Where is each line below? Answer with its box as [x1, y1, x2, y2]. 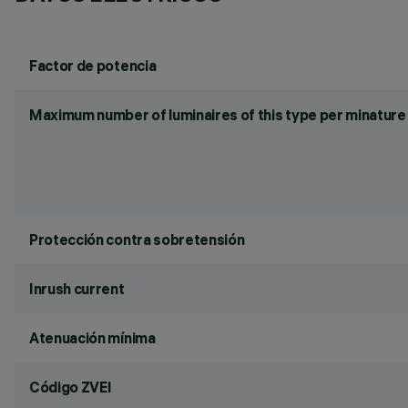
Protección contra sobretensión [29, 230, 245, 249]
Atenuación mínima [29, 329, 156, 347]
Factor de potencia [29, 56, 157, 75]
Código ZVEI [29, 378, 112, 396]
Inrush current [29, 280, 125, 298]
